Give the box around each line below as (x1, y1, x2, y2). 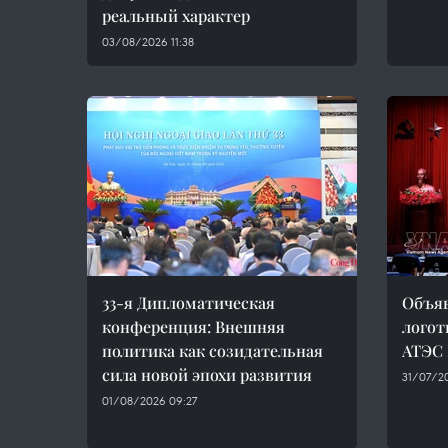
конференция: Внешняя (102, 316, 285, 337)
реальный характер (102, 5, 250, 26)
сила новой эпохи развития (102, 364, 312, 385)
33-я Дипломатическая (102, 292, 275, 313)
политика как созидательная (102, 340, 323, 361)
